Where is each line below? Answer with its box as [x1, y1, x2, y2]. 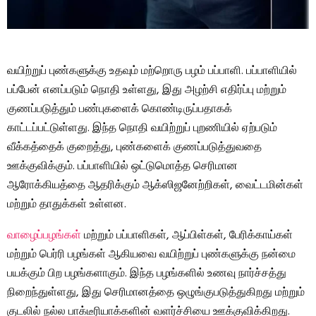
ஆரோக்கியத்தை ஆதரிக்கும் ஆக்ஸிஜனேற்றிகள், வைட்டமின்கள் [7, 176, 303, 195]
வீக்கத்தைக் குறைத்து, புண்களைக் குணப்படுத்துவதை [7, 138, 262, 157]
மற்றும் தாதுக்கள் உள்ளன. [7, 195, 126, 214]
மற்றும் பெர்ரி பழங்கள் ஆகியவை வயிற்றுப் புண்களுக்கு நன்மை [7, 245, 296, 265]
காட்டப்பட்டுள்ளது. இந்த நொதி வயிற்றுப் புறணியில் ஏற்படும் [7, 119, 277, 138]
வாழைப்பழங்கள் [7, 226, 81, 245]
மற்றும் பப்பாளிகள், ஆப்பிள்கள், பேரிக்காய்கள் [81, 226, 293, 245]
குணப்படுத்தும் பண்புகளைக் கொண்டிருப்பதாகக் [7, 100, 232, 119]
